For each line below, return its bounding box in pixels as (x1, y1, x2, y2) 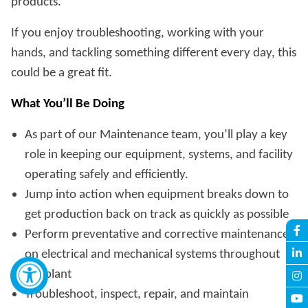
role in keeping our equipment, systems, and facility (25, 148, 293, 162)
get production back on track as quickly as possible (25, 208, 289, 222)
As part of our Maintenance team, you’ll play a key (25, 129, 287, 142)
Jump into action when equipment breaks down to (25, 188, 289, 202)
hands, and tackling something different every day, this (11, 47, 296, 60)
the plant (25, 268, 71, 282)
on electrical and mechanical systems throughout (25, 248, 280, 262)
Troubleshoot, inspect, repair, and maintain (25, 288, 249, 302)
